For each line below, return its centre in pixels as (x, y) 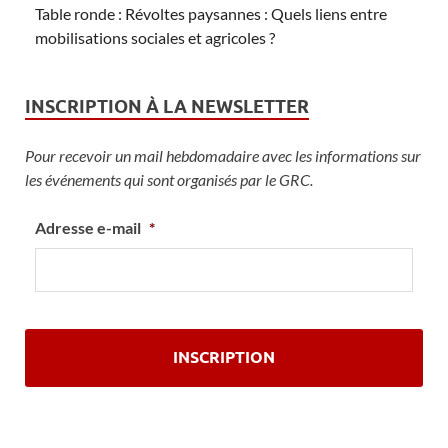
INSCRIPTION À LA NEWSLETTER (167, 106)
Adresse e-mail (88, 227)
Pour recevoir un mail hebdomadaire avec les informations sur (223, 155)
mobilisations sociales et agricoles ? (155, 37)
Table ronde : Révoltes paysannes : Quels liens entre (211, 13)
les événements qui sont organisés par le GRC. (169, 179)
